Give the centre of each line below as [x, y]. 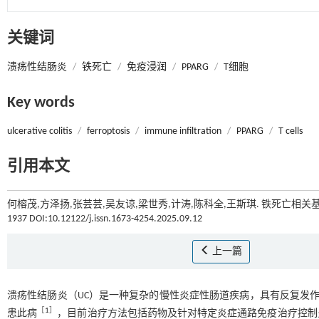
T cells [291, 131]
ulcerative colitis [40, 131]
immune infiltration [183, 131]
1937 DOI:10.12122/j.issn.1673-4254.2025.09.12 [105, 219]
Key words [41, 103]
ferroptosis [108, 131]
